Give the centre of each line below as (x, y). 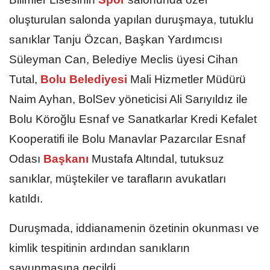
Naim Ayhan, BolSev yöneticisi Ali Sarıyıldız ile (128, 99)
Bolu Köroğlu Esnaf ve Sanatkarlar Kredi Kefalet (133, 119)
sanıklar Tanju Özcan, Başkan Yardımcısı (116, 39)
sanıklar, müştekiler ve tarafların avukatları (118, 178)
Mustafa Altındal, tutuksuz (158, 159)
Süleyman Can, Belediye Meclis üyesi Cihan (124, 59)
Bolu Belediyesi (84, 79)
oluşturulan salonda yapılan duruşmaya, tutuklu (131, 19)
